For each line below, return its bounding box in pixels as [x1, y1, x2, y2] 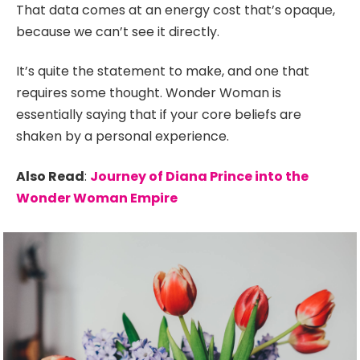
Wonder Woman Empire [16, 188, 178, 207]
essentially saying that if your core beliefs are [16, 105, 301, 125]
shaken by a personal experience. [16, 127, 229, 146]
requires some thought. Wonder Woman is [16, 84, 281, 103]
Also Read [16, 166, 84, 186]
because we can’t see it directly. [16, 22, 219, 41]
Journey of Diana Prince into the [90, 166, 309, 186]
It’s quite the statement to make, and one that [16, 62, 309, 81]
